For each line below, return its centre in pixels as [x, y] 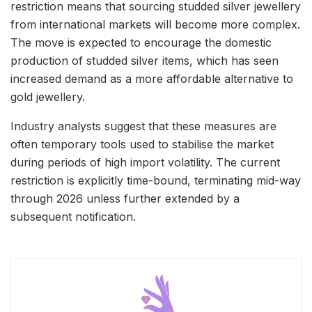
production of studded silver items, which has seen [145, 60]
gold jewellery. [48, 96]
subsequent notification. [73, 216]
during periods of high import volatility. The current [145, 162]
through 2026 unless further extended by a [125, 198]
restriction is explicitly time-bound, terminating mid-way [156, 180]
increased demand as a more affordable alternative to [152, 78]
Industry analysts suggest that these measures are [143, 126]
